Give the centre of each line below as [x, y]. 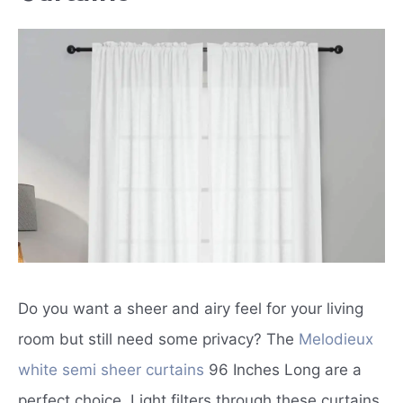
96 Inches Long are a [283, 370]
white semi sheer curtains [111, 370]
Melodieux [336, 340]
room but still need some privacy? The [158, 340]
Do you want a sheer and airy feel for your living [191, 309]
